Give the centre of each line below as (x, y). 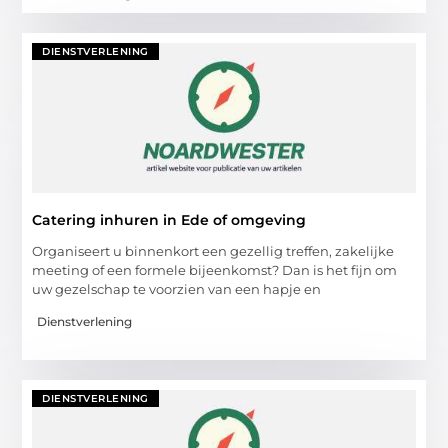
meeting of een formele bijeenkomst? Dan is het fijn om (215, 269)
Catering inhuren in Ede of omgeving (169, 219)
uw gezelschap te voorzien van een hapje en (177, 288)
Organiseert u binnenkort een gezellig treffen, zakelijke (213, 250)
